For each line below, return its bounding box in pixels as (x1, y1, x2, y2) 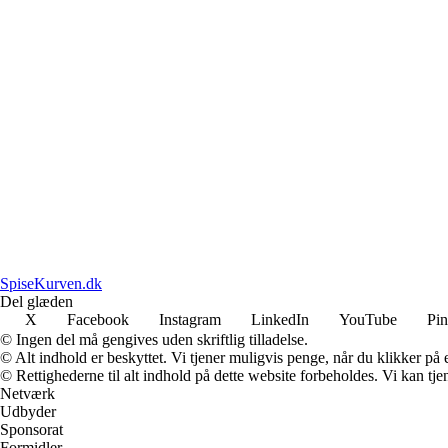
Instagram (159, 310, 221, 328)
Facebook (67, 310, 129, 328)
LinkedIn (251, 310, 309, 328)
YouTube (339, 310, 397, 328)
